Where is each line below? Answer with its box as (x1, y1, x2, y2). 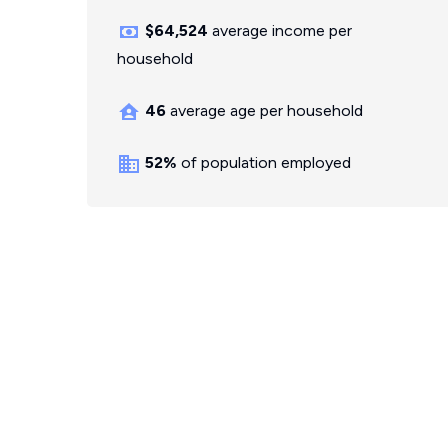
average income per (208, 21, 352, 40)
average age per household (166, 101, 363, 120)
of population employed (177, 153, 351, 172)
